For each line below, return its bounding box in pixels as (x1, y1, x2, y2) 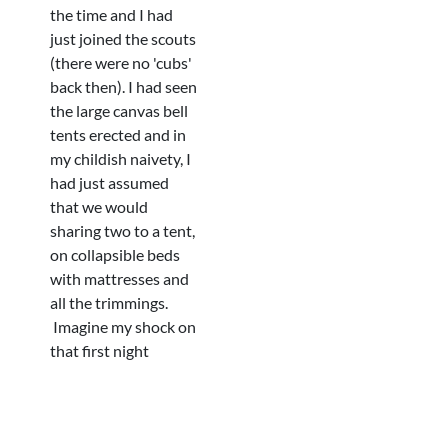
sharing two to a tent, (50, 221, 195, 240)
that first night (50, 341, 149, 360)
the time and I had (50, 5, 173, 24)
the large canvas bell (50, 101, 188, 120)
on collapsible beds (50, 245, 180, 264)
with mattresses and (50, 269, 189, 288)
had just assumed (50, 173, 169, 192)
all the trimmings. (50, 293, 168, 312)
